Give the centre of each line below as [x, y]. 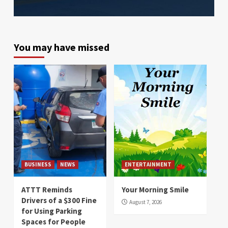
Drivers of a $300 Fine [59, 201]
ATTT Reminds [47, 190]
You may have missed [62, 47]
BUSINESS [38, 165]
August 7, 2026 [146, 202]
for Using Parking [52, 211]
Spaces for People [53, 222]
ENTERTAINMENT [148, 165]
